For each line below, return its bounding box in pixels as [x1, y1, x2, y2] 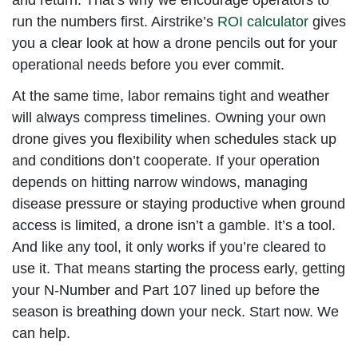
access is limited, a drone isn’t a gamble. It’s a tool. [12, 217, 336, 233]
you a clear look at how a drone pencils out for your [12, 34, 337, 51]
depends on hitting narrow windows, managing [12, 173, 308, 190]
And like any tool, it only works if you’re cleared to [12, 238, 326, 255]
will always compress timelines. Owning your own [12, 109, 326, 125]
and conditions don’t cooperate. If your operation [12, 152, 320, 169]
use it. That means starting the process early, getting [12, 260, 345, 276]
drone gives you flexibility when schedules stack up [12, 130, 336, 147]
